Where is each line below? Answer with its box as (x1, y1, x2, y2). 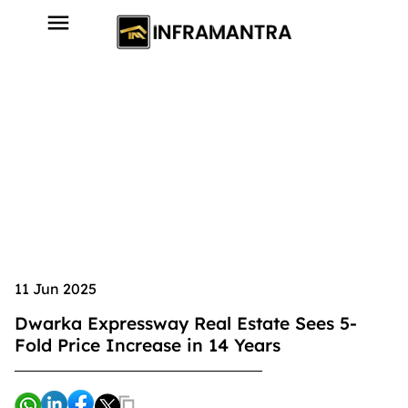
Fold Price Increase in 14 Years (15, 334, 280, 357)
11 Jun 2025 (15, 280, 97, 299)
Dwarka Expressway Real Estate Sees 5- (15, 312, 357, 335)
